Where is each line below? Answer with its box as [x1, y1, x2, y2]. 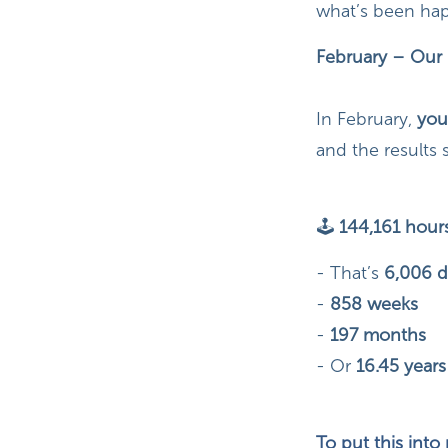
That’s [329, 262, 384, 285]
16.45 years [355, 355, 446, 378]
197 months [324, 324, 426, 347]
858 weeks [324, 293, 418, 316]
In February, [315, 108, 417, 131]
